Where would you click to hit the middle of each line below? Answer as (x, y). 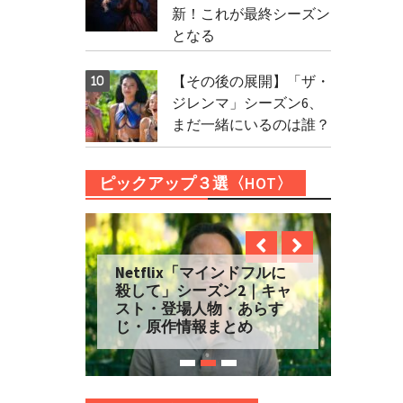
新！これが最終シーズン (251, 13)
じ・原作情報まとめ (184, 327)
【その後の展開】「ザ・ (251, 81)
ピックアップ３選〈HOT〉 (195, 183)
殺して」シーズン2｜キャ (204, 291)
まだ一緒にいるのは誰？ (251, 124)
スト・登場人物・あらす (200, 309)
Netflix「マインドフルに (201, 273)
